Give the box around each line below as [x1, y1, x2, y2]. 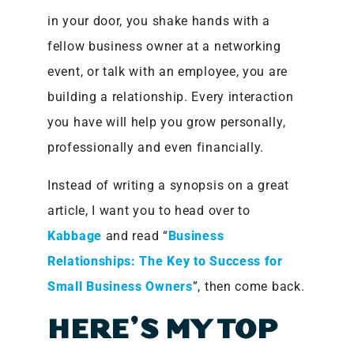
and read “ [101, 228, 168, 243]
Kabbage [47, 228, 102, 243]
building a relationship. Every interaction [47, 88, 294, 104]
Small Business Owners [47, 278, 193, 294]
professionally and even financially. [47, 139, 272, 155]
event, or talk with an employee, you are [47, 63, 288, 79]
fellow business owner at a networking [47, 38, 281, 54]
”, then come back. [192, 278, 305, 294]
